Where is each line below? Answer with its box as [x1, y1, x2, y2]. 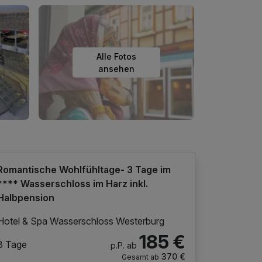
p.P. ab [110, 240, 137, 250]
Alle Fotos [96, 51, 136, 61]
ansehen [98, 63, 135, 74]
